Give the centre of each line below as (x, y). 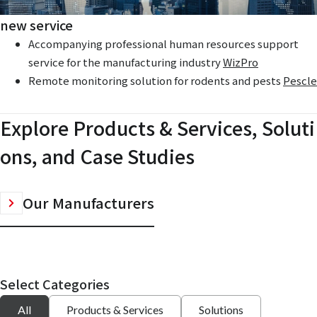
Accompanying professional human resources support (163, 43)
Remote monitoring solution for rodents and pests (156, 80)
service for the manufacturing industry (126, 62)
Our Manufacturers (88, 203)
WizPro (241, 62)
